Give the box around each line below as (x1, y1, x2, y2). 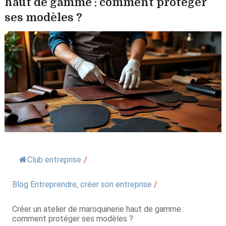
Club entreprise (27, 155, 81, 164)
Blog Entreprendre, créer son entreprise (12, 180, 152, 189)
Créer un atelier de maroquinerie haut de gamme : (12, 204, 185, 214)
